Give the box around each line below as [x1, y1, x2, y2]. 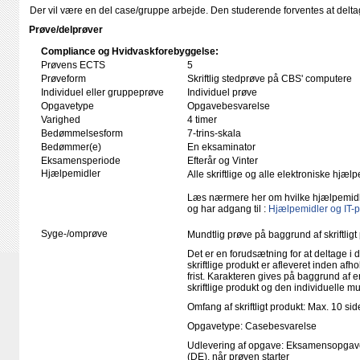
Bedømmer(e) [41, 141, 101, 153]
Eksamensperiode [41, 155, 121, 166]
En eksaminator [187, 141, 256, 153]
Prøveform [41, 73, 86, 84]
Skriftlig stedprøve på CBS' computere [187, 73, 352, 84]
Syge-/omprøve [41, 228, 108, 239]
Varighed [41, 114, 80, 125]
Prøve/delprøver [29, 24, 103, 35]
